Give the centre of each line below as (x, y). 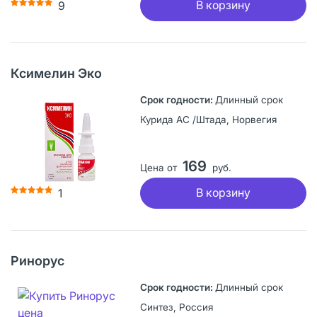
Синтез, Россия (176, 307)
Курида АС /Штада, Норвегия (208, 119)
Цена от (158, 167)
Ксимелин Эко (56, 73)
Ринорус (38, 260)
